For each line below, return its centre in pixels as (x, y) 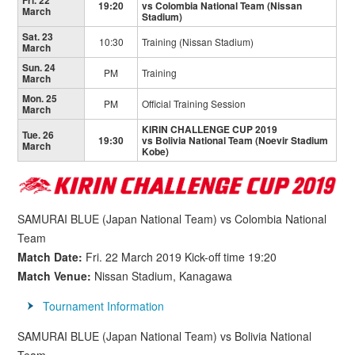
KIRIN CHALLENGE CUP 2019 (210, 130)
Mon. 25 (40, 99)
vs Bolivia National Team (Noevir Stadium (235, 141)
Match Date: (52, 257)
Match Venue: (56, 276)
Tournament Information (104, 306)
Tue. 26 (38, 135)
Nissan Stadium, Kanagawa (164, 276)
